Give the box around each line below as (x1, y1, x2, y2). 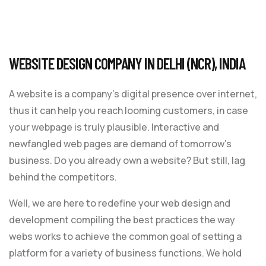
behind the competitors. (9, 170, 117, 183)
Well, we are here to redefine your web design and (9, 196, 230, 210)
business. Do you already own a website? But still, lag (9, 153, 245, 167)
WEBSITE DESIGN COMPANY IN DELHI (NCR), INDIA (9, 53, 245, 72)
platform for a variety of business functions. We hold (9, 246, 242, 259)
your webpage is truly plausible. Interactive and (9, 120, 219, 134)
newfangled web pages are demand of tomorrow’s (9, 137, 232, 150)
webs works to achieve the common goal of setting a (9, 229, 242, 243)
